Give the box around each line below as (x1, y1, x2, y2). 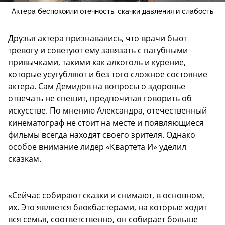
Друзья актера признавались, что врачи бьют (8, 33, 187, 44)
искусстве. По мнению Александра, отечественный (8, 105, 207, 117)
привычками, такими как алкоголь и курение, (8, 57, 186, 68)
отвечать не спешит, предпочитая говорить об (8, 93, 192, 104)
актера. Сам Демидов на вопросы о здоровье (8, 81, 185, 92)
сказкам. (8, 153, 41, 165)
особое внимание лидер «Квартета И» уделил (8, 141, 186, 153)
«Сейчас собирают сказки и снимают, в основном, (8, 190, 204, 201)
